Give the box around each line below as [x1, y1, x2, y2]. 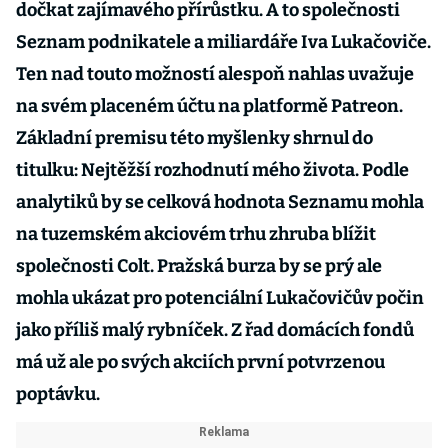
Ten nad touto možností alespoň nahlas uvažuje [16, 63, 414, 85]
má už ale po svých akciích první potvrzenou [16, 351, 385, 373]
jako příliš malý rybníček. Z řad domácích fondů [16, 319, 414, 341]
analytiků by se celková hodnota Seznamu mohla [16, 191, 424, 213]
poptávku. [16, 383, 103, 405]
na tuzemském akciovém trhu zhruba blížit [16, 223, 376, 245]
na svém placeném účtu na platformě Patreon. [16, 95, 403, 117]
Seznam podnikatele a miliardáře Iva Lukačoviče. [16, 31, 431, 53]
